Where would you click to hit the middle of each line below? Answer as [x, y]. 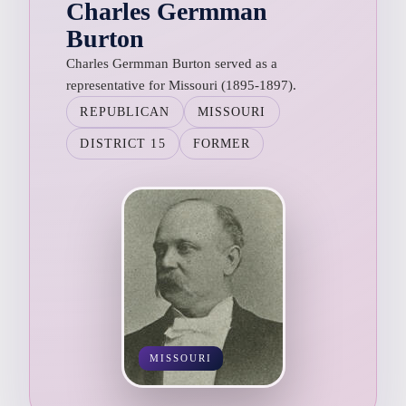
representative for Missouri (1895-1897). [182, 85]
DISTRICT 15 [123, 143]
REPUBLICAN [125, 111]
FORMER [222, 143]
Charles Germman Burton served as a [172, 63]
